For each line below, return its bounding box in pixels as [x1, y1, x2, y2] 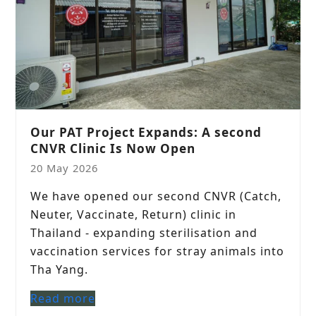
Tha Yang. [30, 261, 89, 277]
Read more [30, 290, 96, 306]
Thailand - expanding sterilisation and [30, 224, 258, 241]
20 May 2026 [30, 160, 99, 175]
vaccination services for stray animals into [30, 243, 285, 259]
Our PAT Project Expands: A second [30, 123, 262, 140]
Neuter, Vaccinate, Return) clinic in [30, 206, 237, 222]
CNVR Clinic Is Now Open [30, 140, 196, 157]
